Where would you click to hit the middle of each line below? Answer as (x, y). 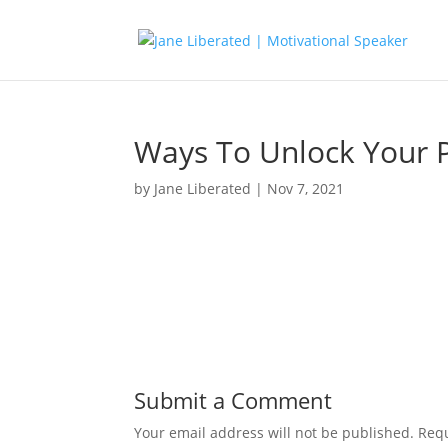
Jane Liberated (203, 188)
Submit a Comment (233, 400)
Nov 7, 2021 (306, 188)
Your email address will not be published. (274, 432)
